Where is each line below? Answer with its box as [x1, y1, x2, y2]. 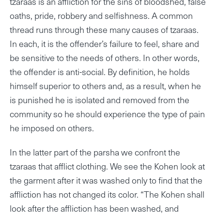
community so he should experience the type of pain [10, 107, 205, 120]
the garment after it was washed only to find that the [10, 173, 202, 186]
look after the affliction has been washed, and [10, 201, 179, 215]
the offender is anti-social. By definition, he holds [10, 64, 190, 78]
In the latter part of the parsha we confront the [10, 145, 180, 158]
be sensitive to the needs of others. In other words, [10, 50, 200, 64]
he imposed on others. [10, 121, 94, 134]
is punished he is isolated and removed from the [10, 93, 189, 106]
